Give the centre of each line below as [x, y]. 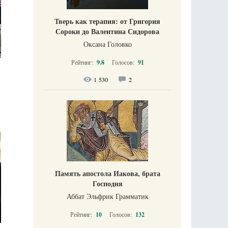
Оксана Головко [107, 44]
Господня [107, 184]
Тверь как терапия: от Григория [107, 21]
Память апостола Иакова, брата [107, 174]
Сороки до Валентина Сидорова [107, 32]
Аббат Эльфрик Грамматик [107, 196]
